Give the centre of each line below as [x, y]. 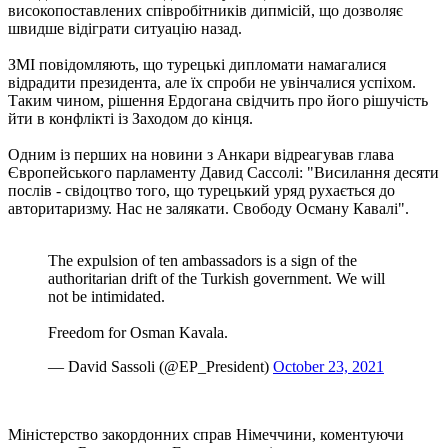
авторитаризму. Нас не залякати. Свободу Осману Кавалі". [208, 208]
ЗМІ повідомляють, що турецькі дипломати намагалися [197, 64]
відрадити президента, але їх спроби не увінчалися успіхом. [212, 82]
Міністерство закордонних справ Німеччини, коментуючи [206, 434]
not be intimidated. [106, 296]
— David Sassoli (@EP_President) [160, 366]
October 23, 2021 [328, 366]
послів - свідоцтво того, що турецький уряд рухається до [201, 190]
